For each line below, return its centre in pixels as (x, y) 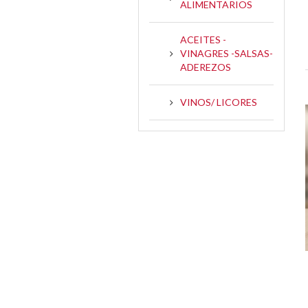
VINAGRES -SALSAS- (227, 53)
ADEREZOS (206, 67)
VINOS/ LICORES (219, 102)
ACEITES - (203, 39)
